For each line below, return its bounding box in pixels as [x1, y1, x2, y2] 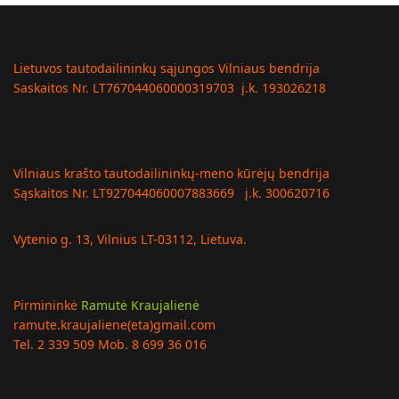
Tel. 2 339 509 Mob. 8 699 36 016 [13, 335, 207, 353]
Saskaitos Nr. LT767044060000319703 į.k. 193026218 [13, 78, 326, 96]
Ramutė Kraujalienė [81, 296, 199, 313]
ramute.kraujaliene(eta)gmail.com [13, 315, 216, 333]
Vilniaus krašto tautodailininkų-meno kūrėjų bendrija [13, 164, 330, 182]
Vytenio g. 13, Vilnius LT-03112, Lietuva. [13, 230, 247, 248]
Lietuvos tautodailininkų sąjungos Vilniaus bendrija [13, 59, 320, 77]
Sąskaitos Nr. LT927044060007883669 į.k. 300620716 [13, 183, 330, 201]
